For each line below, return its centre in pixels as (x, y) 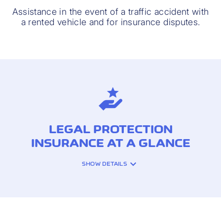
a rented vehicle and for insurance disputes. (110, 22)
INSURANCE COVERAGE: (102, 197)
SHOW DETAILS (105, 164)
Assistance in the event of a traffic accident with (110, 11)
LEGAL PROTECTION (110, 129)
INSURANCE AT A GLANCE (110, 143)
